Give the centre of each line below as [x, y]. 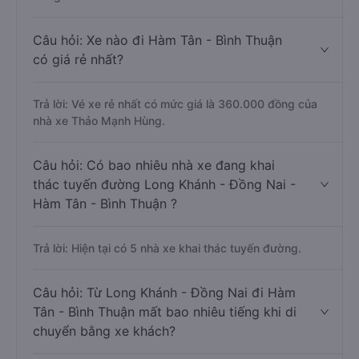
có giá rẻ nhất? [78, 117]
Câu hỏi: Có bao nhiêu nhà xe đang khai [154, 223]
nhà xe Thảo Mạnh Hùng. [99, 178]
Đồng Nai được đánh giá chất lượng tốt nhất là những [173, 20]
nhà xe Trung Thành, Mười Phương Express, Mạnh [166, 36]
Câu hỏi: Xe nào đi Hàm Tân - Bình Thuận [157, 98]
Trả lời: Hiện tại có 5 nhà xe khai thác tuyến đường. [167, 306]
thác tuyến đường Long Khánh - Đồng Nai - [164, 242]
